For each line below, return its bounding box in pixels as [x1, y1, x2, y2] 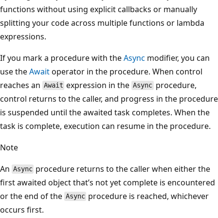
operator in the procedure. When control [50, 66, 202, 77]
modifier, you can [145, 52, 210, 63]
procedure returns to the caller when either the [34, 163, 211, 174]
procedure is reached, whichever [86, 190, 209, 201]
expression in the [64, 79, 132, 91]
